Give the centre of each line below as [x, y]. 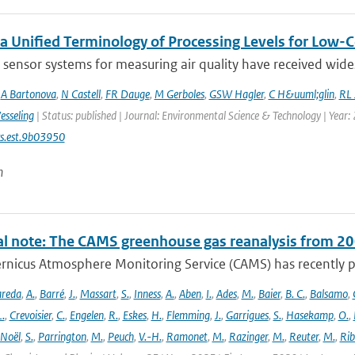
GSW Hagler [236, 94]
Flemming [188, 315]
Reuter [303, 336]
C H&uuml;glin [301, 94]
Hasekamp [309, 315]
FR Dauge [127, 94]
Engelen [86, 315]
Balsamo [328, 294]
